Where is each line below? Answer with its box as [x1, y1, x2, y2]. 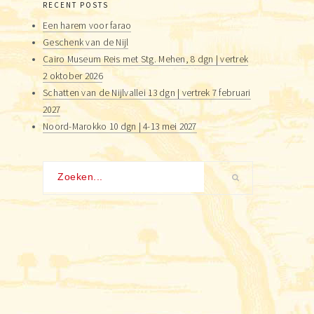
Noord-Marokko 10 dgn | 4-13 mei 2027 [43, 120, 197, 132]
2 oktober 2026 [43, 69, 102, 82]
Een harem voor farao [43, 19, 132, 32]
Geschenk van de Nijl [43, 36, 129, 48]
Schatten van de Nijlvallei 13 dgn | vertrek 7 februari [43, 86, 251, 99]
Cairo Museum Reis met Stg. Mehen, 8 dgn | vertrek [43, 53, 249, 65]
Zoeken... [43, 163, 81, 175]
